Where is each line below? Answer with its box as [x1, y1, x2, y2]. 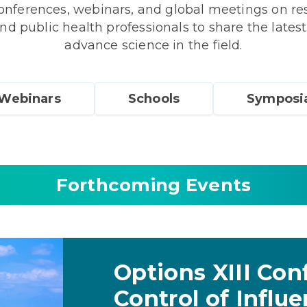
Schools [127, 91, 180, 106]
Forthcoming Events [56, 174, 251, 196]
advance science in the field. [64, 38, 243, 53]
